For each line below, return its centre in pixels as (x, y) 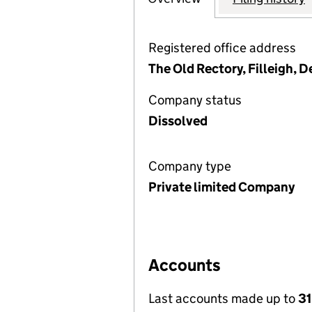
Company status (195, 100)
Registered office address (222, 48)
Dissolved (178, 121)
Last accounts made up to (223, 298)
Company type (190, 166)
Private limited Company (221, 187)
